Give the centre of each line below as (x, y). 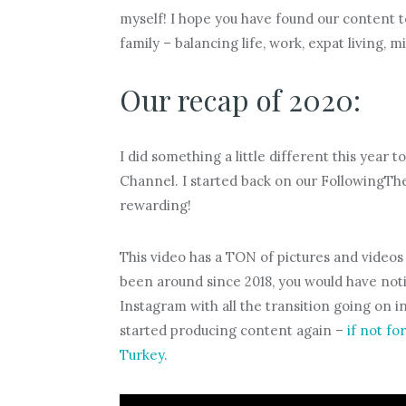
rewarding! (155, 205)
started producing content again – (233, 330)
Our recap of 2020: (240, 99)
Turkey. (143, 354)
